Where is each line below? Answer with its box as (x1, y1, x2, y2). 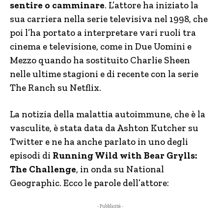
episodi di (10, 150, 53, 161)
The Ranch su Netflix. (10, 82, 101, 93)
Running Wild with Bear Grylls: (53, 150, 197, 161)
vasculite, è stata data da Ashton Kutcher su (10, 122, 198, 134)
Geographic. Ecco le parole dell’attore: (10, 177, 169, 189)
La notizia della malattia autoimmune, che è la (10, 109, 205, 120)
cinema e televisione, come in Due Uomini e (10, 41, 192, 52)
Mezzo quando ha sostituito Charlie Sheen (10, 55, 190, 66)
